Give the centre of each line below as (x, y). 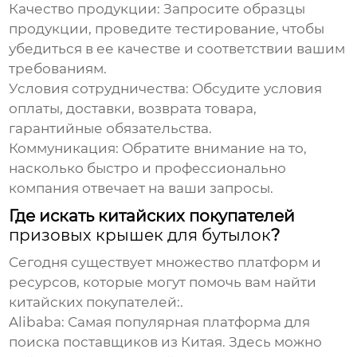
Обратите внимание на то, (213, 149)
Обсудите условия (256, 89)
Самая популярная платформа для (188, 322)
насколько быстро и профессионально (148, 169)
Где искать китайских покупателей (152, 216)
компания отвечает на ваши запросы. (141, 188)
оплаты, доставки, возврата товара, (133, 109)
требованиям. (58, 69)
